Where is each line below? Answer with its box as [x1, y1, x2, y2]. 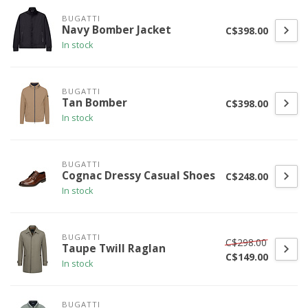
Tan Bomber [62, 95, 127, 110]
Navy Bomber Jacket [62, 22, 171, 37]
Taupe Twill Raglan [62, 241, 166, 256]
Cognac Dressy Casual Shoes [62, 168, 215, 183]
